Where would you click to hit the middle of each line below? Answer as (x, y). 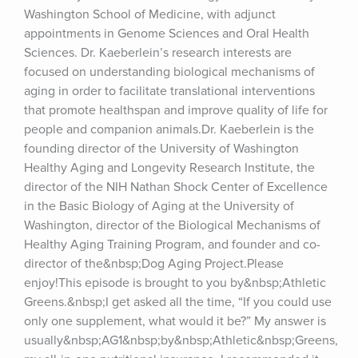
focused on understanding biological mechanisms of (169, 72)
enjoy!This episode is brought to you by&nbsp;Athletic (175, 283)
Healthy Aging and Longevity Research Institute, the (169, 168)
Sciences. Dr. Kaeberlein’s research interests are (158, 53)
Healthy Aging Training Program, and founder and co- (172, 245)
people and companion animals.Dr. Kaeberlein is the (169, 129)
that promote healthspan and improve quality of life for (176, 110)
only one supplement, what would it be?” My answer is (175, 321)
